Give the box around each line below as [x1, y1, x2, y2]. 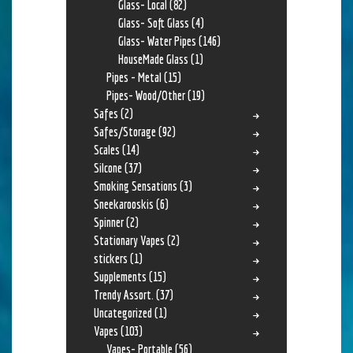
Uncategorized [94, 305, 152, 320]
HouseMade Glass [118, 51, 189, 66]
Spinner [94, 214, 124, 229]
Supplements [94, 269, 147, 284]
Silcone [94, 160, 122, 175]
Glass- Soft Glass [118, 15, 190, 30]
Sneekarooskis [94, 196, 154, 211]
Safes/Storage [94, 124, 156, 139]
